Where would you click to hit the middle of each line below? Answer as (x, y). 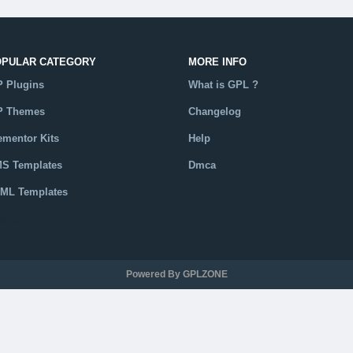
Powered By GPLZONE (176, 274)
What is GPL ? (223, 85)
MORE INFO (217, 62)
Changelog (215, 111)
